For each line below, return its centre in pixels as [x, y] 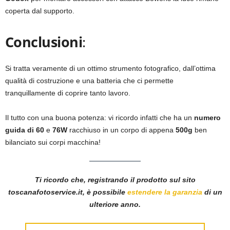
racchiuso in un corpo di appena [121, 130]
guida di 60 [26, 130]
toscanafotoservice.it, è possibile [68, 192]
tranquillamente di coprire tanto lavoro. [68, 93]
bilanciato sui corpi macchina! [53, 142]
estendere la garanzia [165, 192]
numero [207, 118]
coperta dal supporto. [40, 11]
